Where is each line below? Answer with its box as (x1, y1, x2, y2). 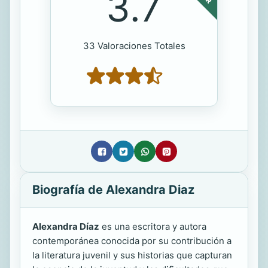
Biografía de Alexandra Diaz (32, 182, 194, 197)
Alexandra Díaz (32, 221, 99, 233)
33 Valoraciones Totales (83, 40, 185, 52)
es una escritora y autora (99, 221, 206, 233)
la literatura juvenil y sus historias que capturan (32, 249, 232, 261)
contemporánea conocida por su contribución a (32, 235, 232, 247)
